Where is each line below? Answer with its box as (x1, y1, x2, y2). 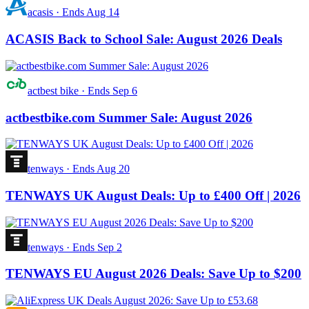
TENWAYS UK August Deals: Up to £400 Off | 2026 (6, 188, 301, 203)
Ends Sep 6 (85, 84, 137, 97)
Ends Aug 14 (59, 6, 119, 19)
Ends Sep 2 (70, 241, 122, 253)
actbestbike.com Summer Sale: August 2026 (6, 110, 252, 125)
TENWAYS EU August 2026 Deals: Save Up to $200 (6, 266, 301, 281)
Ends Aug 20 (70, 163, 130, 175)
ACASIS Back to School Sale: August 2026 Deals (6, 32, 282, 47)
